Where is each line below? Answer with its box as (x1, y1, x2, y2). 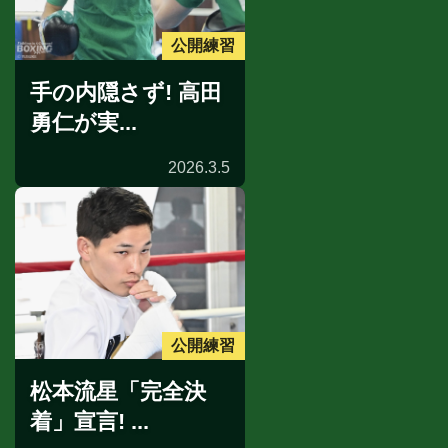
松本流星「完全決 (30, 379, 206, 405)
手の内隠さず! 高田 (30, 79, 222, 105)
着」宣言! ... (30, 409, 149, 435)
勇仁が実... (30, 109, 137, 135)
